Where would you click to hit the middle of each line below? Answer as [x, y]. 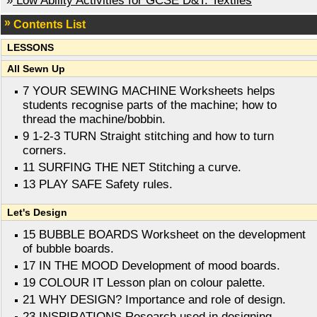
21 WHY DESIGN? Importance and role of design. [154, 300]
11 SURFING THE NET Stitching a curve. [132, 168]
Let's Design [37, 213]
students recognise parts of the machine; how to [150, 105]
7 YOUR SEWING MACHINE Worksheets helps [149, 91]
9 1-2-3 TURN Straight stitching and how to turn [148, 137]
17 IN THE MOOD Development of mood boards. [151, 266]
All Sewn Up [36, 69]
